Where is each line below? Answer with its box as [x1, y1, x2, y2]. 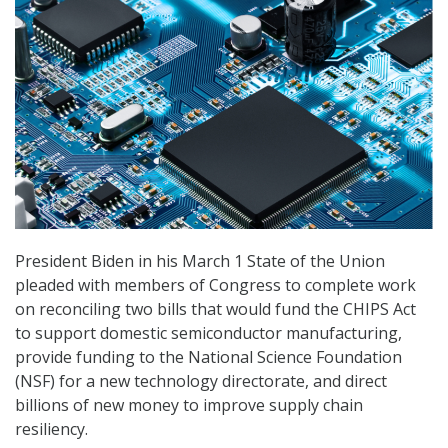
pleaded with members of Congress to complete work [15, 274, 416, 297]
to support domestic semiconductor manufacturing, [15, 322, 402, 345]
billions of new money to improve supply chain [15, 394, 363, 417]
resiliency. [15, 418, 88, 441]
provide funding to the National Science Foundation [15, 346, 402, 369]
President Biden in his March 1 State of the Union [15, 250, 385, 273]
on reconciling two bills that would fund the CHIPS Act [15, 298, 416, 321]
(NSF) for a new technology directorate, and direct [15, 370, 387, 393]
